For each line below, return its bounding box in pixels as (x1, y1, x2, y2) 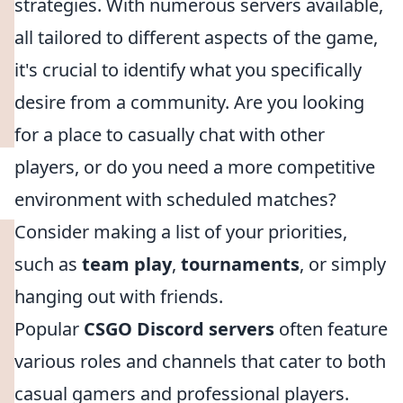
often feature (274, 317, 388, 341)
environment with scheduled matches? (14, 187, 336, 211)
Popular (14, 317, 84, 341)
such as (14, 252, 82, 276)
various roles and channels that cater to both (14, 349, 386, 373)
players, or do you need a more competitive (14, 155, 375, 179)
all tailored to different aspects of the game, (14, 25, 378, 49)
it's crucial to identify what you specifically (14, 58, 362, 82)
